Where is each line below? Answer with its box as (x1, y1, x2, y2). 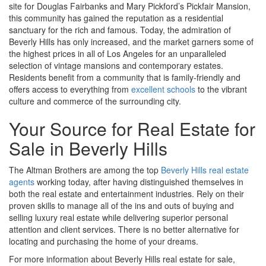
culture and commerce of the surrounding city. (9, 94, 181, 107)
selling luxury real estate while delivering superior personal (9, 211, 228, 223)
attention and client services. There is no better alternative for (9, 223, 239, 235)
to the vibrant (195, 83, 247, 95)
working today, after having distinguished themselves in (34, 175, 243, 188)
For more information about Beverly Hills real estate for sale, (9, 252, 235, 265)
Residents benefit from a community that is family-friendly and (9, 71, 240, 83)
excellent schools (131, 83, 195, 95)
